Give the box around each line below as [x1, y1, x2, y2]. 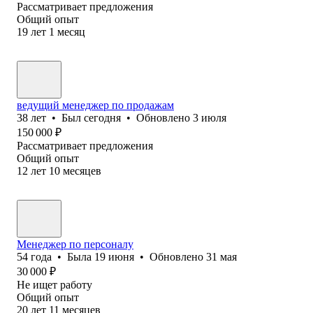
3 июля [193, 111, 226, 124]
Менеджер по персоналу [17, 238, 133, 250]
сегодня [84, 111, 121, 124]
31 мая [206, 250, 237, 263]
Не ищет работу [17, 278, 92, 291]
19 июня [94, 250, 134, 263]
